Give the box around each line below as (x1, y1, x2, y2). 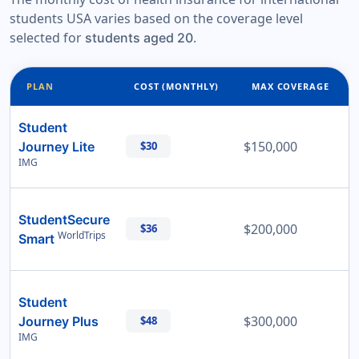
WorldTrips (58, 228, 106, 243)
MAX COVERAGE (252, 80, 329, 93)
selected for (10, 29, 85, 47)
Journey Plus (18, 313, 99, 330)
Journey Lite (18, 139, 95, 155)
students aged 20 (85, 30, 193, 46)
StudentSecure (18, 212, 110, 228)
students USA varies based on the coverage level (10, 10, 303, 28)
